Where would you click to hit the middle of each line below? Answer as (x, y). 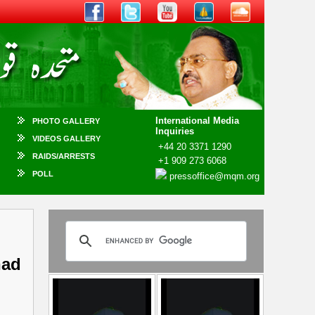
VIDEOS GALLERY (66, 139)
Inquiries (175, 131)
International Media (197, 121)
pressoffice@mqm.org (214, 176)
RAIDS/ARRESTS (64, 156)
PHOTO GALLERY (66, 121)
